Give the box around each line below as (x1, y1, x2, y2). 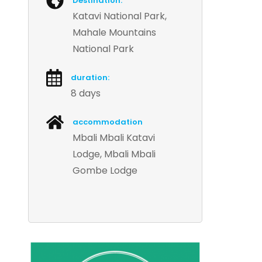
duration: (70, 72, 109, 83)
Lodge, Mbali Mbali (73, 147, 156, 161)
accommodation (73, 116, 143, 127)
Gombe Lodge (73, 164, 138, 177)
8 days (70, 87, 101, 100)
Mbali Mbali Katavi (73, 131, 156, 144)
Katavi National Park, (73, 9, 167, 23)
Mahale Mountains (73, 26, 157, 39)
